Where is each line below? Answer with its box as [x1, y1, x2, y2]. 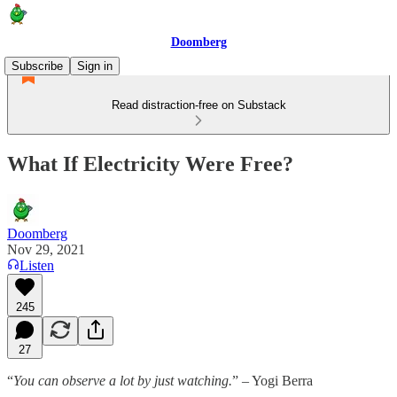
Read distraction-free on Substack [111, 98, 286, 112]
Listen [19, 257, 54, 273]
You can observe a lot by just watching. [13, 372, 232, 388]
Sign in [77, 59, 113, 73]
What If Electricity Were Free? [7, 152, 293, 175]
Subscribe [12, 59, 63, 73]
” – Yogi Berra [232, 372, 313, 388]
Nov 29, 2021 [7, 241, 85, 257]
